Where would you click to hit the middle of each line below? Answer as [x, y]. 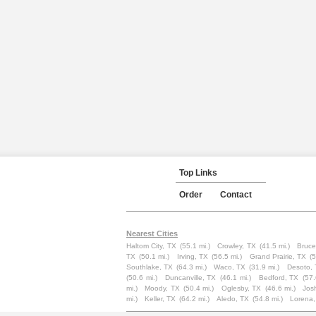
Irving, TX [192, 256]
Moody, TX [162, 288]
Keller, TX [160, 299]
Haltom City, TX [151, 246]
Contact [236, 195]
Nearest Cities [152, 233]
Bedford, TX [279, 278]
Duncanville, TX [190, 278]
